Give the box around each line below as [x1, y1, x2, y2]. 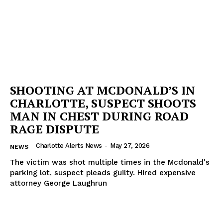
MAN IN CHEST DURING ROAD [10, 108, 189, 124]
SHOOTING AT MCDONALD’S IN [10, 82, 195, 99]
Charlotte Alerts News [36, 142, 102, 150]
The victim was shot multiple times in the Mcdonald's [10, 158, 210, 167]
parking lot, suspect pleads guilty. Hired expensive [10, 168, 196, 178]
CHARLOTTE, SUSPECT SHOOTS [10, 95, 196, 111]
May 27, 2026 [110, 142, 149, 150]
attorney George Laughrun [10, 179, 107, 188]
